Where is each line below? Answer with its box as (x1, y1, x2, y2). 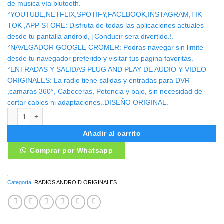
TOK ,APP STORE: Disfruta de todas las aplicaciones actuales (7, 21, 204, 30)
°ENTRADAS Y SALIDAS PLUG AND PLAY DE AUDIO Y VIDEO (7, 65, 206, 74)
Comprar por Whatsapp (30, 147, 113, 155)
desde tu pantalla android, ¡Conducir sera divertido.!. (7, 32, 174, 41)
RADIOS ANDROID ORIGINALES (34, 179, 117, 185)
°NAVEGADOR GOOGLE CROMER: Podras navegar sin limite (7, 43, 203, 52)
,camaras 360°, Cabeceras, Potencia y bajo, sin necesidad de (7, 87, 202, 96)
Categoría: (7, 179, 34, 185)
